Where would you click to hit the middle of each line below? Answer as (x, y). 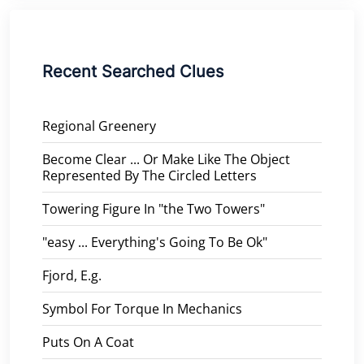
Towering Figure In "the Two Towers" (154, 208)
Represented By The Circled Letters (149, 175)
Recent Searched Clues (133, 71)
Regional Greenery (99, 126)
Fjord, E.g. (72, 275)
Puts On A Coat (88, 342)
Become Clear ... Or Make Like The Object (166, 159)
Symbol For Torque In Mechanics (142, 308)
